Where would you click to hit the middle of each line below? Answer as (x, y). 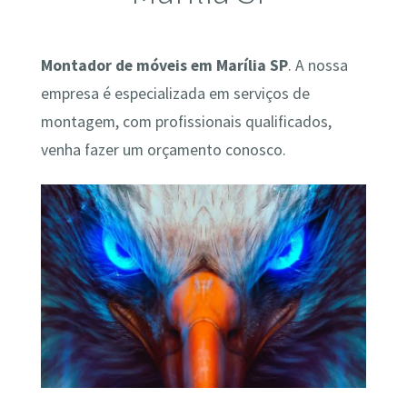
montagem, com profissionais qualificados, (186, 122)
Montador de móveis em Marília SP (164, 66)
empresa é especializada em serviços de (175, 94)
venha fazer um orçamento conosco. (163, 150)
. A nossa (318, 66)
